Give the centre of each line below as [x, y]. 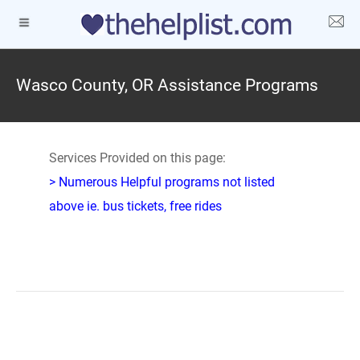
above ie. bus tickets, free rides [135, 206]
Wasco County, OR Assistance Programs [167, 85]
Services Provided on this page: [137, 158]
